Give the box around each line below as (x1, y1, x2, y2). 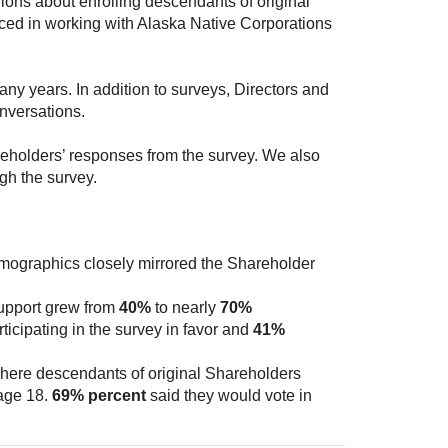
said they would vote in (146, 387, 312, 405)
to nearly (151, 299, 220, 317)
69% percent (52, 387, 146, 405)
